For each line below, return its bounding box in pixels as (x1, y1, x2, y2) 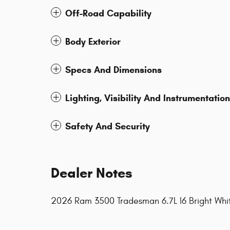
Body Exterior (65, 36, 121, 48)
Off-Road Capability (65, 8, 151, 20)
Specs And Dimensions (65, 64, 162, 76)
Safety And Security (65, 121, 150, 132)
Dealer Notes (51, 164, 132, 182)
